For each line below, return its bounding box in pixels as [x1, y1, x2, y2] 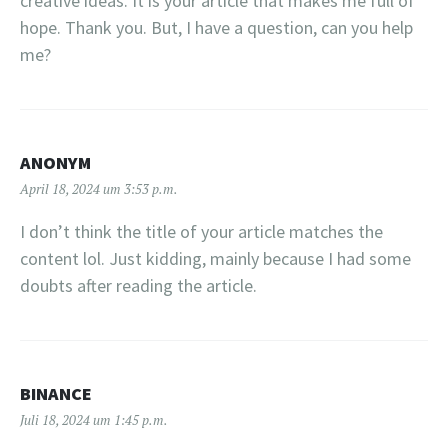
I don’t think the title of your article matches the [20, 219, 383, 243]
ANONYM [20, 150, 91, 174]
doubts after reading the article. [20, 273, 257, 297]
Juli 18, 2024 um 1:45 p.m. [20, 410, 168, 429]
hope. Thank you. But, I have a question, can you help [20, 15, 413, 39]
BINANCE [20, 381, 92, 405]
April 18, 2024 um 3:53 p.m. [20, 179, 178, 198]
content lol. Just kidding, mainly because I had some [20, 246, 411, 270]
